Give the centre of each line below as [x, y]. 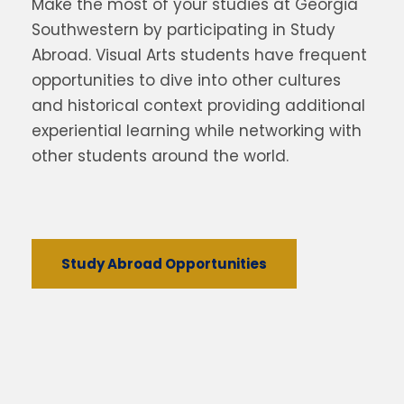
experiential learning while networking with [197, 131]
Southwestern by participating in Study [184, 30]
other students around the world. [160, 156]
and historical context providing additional [198, 106]
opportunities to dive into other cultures [186, 80]
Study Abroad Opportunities [164, 264]
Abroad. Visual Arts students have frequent [199, 55]
